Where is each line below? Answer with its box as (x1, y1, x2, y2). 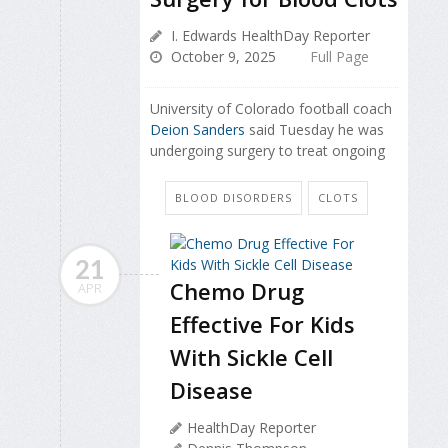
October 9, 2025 (167, 46, 276, 66)
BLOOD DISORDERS (175, 189, 292, 205)
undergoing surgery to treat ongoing (150, 140, 385, 160)
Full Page (310, 46, 369, 66)
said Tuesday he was (245, 119, 384, 139)
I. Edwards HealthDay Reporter (167, 25, 370, 45)
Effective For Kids (170, 308, 355, 339)
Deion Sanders (150, 119, 245, 139)
